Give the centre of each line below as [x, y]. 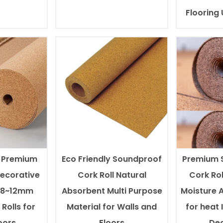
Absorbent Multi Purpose [112, 191]
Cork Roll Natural [112, 175]
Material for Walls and [112, 207]
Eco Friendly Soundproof [112, 159]
